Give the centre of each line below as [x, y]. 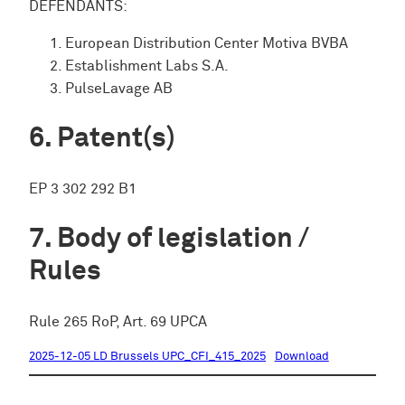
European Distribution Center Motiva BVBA [207, 44]
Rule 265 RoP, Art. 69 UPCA [118, 323]
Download [301, 357]
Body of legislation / [183, 240]
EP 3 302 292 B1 [83, 190]
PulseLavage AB [119, 89]
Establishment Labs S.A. [147, 67]
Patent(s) [116, 139]
